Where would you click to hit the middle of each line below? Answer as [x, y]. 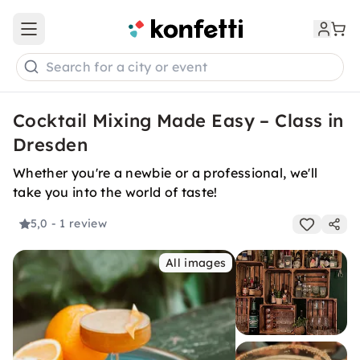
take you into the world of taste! [115, 192]
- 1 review [79, 224]
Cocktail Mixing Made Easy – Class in [178, 121]
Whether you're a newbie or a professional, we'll [166, 173]
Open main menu [76, 36]
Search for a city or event [127, 67]
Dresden [51, 145]
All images [196, 263]
